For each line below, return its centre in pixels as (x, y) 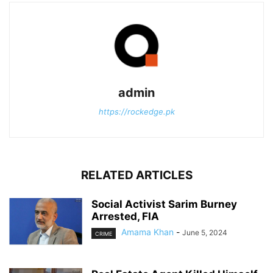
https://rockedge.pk (136, 112)
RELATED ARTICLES (136, 175)
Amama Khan (147, 232)
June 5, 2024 (205, 233)
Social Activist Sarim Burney (164, 204)
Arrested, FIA (125, 217)
